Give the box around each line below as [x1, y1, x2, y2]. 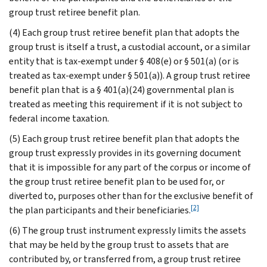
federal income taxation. [9, 111, 109, 125]
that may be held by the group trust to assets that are [9, 238, 229, 251]
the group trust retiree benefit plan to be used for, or [9, 175, 225, 188]
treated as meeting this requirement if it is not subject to [9, 97, 243, 110]
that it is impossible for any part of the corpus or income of [9, 160, 251, 173]
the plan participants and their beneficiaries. [9, 203, 191, 216]
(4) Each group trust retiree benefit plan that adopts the [9, 26, 240, 39]
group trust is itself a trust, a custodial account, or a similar [9, 40, 250, 53]
